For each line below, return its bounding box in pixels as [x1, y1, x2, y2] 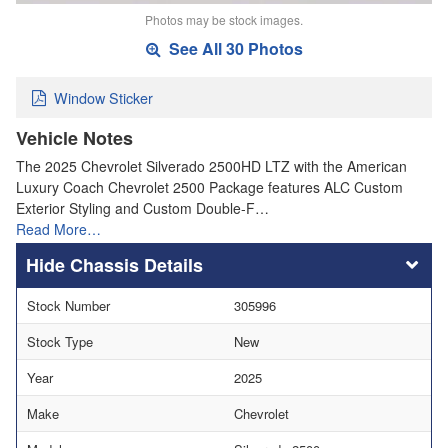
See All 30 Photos [164, 37, 303, 61]
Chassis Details [70, 251, 203, 278]
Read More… [16, 218, 101, 239]
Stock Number [27, 295, 110, 315]
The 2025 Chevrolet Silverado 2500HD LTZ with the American [16, 155, 407, 176]
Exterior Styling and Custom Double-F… [16, 197, 269, 218]
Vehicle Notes [16, 124, 133, 151]
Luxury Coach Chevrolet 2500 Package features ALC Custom [16, 176, 403, 197]
